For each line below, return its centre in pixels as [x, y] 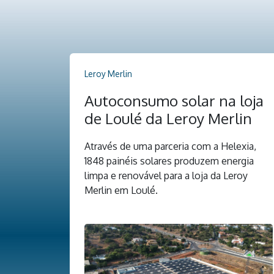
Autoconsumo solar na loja [174, 100]
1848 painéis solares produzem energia [169, 161]
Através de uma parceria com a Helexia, [170, 146]
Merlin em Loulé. [121, 190]
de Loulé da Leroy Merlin [168, 118]
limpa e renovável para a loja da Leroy [166, 175]
